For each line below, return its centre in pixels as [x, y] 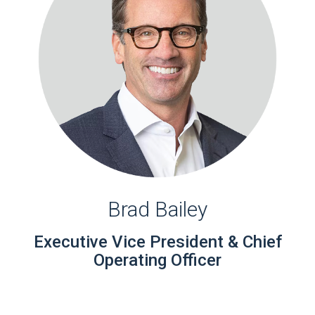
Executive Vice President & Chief [157, 242]
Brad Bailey [157, 209]
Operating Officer [157, 260]
